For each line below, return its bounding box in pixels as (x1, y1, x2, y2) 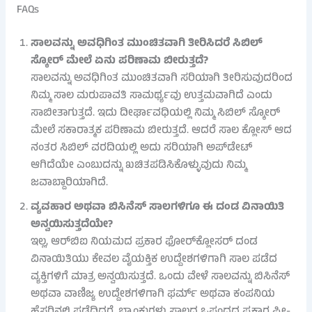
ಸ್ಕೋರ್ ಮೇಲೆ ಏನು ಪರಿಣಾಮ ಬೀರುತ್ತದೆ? (30, 52, 208, 71)
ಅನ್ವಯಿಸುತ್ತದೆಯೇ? (30, 216, 113, 235)
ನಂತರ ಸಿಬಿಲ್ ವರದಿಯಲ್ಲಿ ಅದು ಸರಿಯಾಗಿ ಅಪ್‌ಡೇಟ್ (30, 139, 252, 158)
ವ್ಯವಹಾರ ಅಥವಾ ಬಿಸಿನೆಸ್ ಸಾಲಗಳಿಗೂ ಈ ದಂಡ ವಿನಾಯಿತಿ (30, 198, 284, 217)
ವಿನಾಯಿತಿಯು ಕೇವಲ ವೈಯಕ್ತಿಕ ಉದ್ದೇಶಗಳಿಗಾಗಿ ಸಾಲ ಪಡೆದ (30, 251, 277, 270)
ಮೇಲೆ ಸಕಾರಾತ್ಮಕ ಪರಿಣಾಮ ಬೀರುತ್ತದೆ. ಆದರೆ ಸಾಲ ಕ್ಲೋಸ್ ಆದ (30, 122, 292, 141)
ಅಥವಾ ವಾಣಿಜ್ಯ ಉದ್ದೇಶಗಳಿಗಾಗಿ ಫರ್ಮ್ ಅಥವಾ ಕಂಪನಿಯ (30, 286, 275, 304)
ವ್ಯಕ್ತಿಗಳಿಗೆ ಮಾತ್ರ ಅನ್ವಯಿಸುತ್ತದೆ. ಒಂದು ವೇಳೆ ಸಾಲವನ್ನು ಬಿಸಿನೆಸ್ (30, 268, 290, 287)
